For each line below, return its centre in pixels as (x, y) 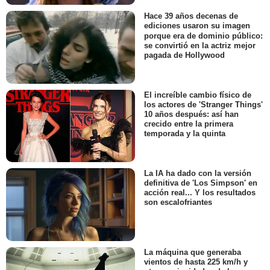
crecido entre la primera (189, 124)
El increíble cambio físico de (198, 95)
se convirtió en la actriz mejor (200, 45)
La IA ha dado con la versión (198, 174)
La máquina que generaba (193, 252)
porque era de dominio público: (203, 36)
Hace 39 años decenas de (191, 16)
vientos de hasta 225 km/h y (196, 262)
